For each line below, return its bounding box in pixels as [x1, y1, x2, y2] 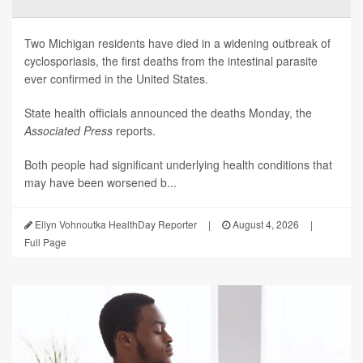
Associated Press [24, 122, 116, 139]
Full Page [24, 235, 66, 250]
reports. [116, 122, 156, 139]
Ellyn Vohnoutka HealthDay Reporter [32, 217, 197, 232]
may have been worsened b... [24, 174, 177, 191]
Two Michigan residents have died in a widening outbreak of [24, 35, 331, 52]
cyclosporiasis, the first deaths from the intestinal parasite [24, 53, 318, 70]
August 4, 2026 [230, 217, 299, 232]
